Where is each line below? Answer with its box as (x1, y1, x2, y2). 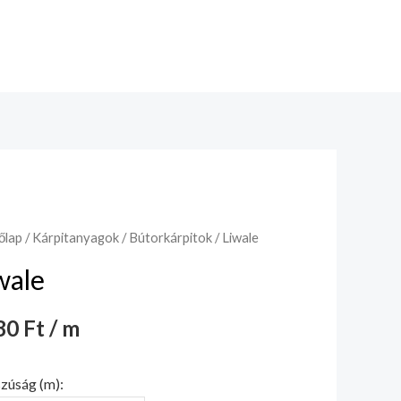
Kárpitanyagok (31, 229, 119, 246)
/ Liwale (211, 229, 259, 246)
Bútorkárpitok (128, 229, 212, 246)
